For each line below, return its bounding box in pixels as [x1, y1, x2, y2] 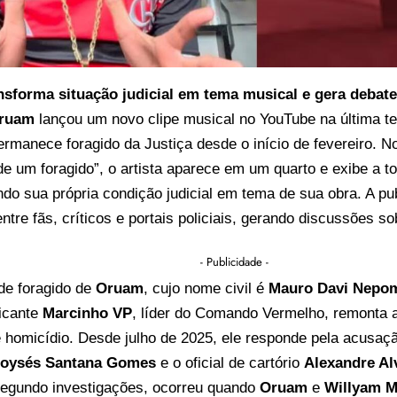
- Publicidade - [199, 253, 269, 270]
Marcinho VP [43, 304, 132, 322]
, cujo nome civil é [144, 279, 269, 297]
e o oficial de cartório [156, 354, 304, 371]
